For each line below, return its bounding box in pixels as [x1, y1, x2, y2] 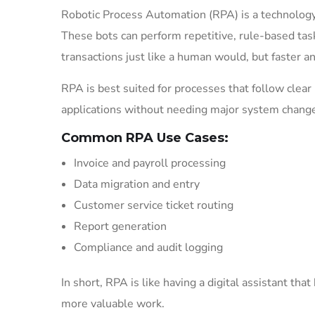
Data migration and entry [74, 176, 200, 192]
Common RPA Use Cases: [61, 130, 229, 146]
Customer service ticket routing [74, 198, 233, 213]
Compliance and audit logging [74, 240, 223, 255]
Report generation [74, 219, 167, 234]
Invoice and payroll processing [74, 155, 226, 171]
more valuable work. [61, 296, 165, 311]
